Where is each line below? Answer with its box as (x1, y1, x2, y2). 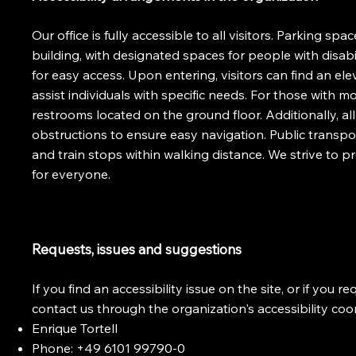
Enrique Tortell (32, 319, 118, 336)
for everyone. (32, 166, 111, 183)
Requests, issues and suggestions (32, 240, 242, 257)
